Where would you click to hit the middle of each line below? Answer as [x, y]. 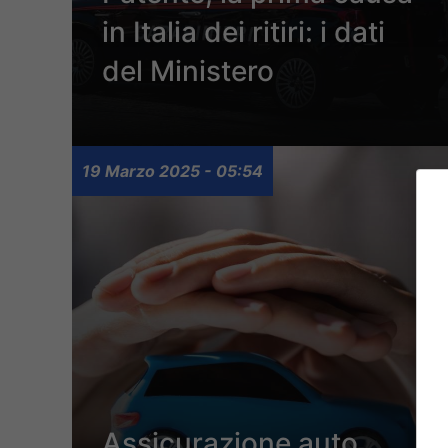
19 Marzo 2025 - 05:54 [172, 171]
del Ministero [188, 71]
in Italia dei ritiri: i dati [243, 32]
